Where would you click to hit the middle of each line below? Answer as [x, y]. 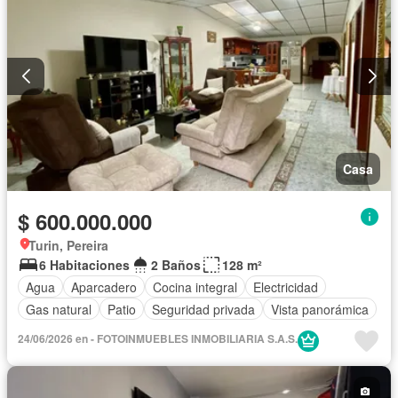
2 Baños [176, 265]
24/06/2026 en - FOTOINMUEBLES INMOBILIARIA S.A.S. [158, 339]
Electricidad [286, 287]
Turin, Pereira [68, 246]
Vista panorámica [320, 309]
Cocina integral [195, 287]
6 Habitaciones [84, 265]
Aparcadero [104, 287]
